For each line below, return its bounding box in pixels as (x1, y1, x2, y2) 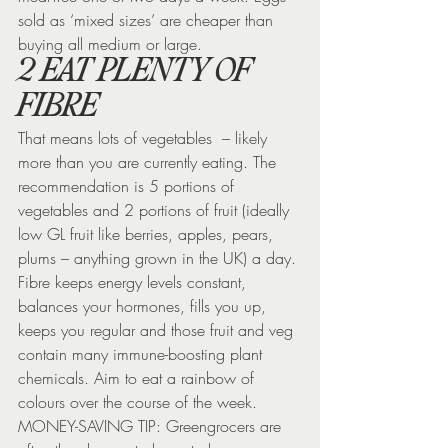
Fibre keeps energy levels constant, (18, 270, 251, 293)
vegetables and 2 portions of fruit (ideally (18, 198, 294, 221)
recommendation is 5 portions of (18, 174, 239, 197)
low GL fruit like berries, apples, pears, (18, 222, 278, 245)
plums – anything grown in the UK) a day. (18, 246, 301, 269)
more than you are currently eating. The (18, 150, 281, 173)
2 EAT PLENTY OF (18, 56, 259, 89)
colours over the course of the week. (18, 390, 257, 413)
